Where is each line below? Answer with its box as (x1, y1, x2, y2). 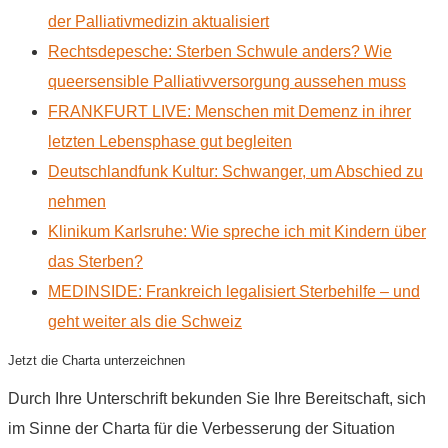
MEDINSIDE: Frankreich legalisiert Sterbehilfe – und (48, 282, 420, 300)
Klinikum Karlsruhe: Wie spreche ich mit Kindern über (48, 222, 426, 240)
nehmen (48, 192, 106, 210)
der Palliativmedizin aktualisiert (48, 12, 269, 30)
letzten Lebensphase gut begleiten (48, 132, 292, 150)
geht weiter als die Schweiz (48, 312, 242, 330)
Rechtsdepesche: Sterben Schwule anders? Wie (48, 42, 392, 60)
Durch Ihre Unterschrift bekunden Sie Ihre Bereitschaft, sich (8, 389, 426, 407)
